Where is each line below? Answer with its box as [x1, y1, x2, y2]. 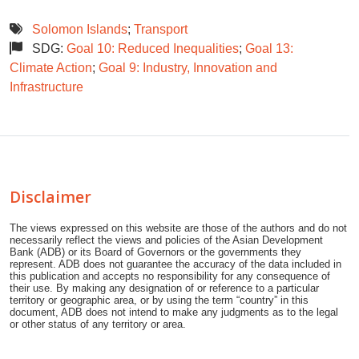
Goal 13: [245, 42, 293, 56]
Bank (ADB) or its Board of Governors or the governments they [10, 246, 301, 259]
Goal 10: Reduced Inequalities [67, 42, 239, 56]
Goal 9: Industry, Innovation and [99, 61, 277, 75]
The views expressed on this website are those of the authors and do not [10, 222, 347, 235]
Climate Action [10, 61, 92, 75]
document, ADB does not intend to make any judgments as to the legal [10, 306, 338, 319]
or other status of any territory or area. [10, 318, 186, 331]
